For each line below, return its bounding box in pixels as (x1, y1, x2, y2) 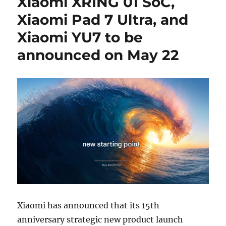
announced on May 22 (17, 46, 180, 64)
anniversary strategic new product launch (17, 214, 184, 225)
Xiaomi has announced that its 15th (17, 200, 160, 211)
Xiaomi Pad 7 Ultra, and (17, 11, 189, 28)
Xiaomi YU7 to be (17, 29, 143, 46)
